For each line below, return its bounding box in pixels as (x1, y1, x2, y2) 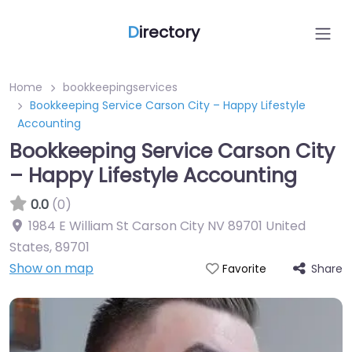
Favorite (222, 262, 266, 277)
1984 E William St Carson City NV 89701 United (28, 217, 306, 235)
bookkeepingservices (63, 79, 178, 95)
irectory (139, 21, 200, 43)
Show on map (9, 259, 93, 277)
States (9, 238, 49, 256)
